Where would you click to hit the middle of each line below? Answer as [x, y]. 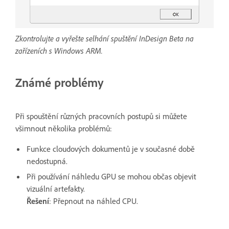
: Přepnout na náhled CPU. [94, 201]
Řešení [38, 201]
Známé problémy [59, 82]
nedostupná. [47, 161]
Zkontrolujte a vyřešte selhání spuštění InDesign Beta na [105, 38]
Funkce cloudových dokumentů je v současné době [111, 148]
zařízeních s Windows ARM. [59, 50]
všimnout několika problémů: [64, 128]
